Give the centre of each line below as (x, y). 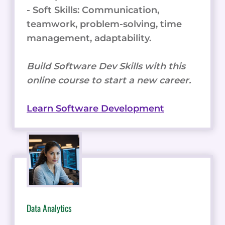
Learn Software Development (95, 109)
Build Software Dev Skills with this (106, 67)
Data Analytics (49, 208)
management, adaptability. (89, 38)
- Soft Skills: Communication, (93, 10)
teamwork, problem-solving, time (104, 24)
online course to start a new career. (109, 81)
